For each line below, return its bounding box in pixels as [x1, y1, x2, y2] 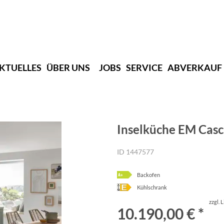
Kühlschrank [137, 183, 167, 190]
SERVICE [126, 61, 162, 73]
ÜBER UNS [46, 61, 90, 73]
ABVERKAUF [167, 61, 222, 73]
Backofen [137, 171, 160, 178]
